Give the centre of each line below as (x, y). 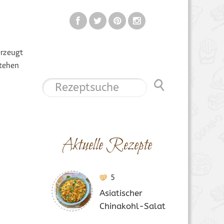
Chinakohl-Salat (132, 206)
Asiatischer (121, 193)
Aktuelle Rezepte (107, 145)
